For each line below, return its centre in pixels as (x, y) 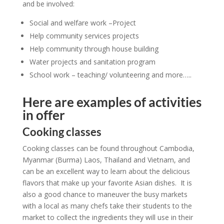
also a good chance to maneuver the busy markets (105, 194)
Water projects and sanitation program (92, 62)
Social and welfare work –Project (82, 23)
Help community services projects (84, 36)
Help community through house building (94, 49)
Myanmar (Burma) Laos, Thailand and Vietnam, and (106, 160)
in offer (43, 115)
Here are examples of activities (112, 102)
